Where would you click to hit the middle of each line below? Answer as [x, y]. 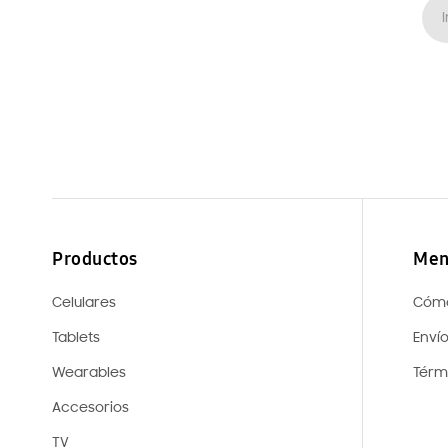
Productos [95, 259]
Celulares [84, 304]
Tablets [76, 339]
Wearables [89, 374]
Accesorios [90, 409]
